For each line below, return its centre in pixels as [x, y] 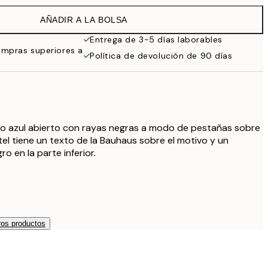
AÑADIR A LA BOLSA [84, 20]
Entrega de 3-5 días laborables [156, 39]
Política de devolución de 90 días [161, 56]
